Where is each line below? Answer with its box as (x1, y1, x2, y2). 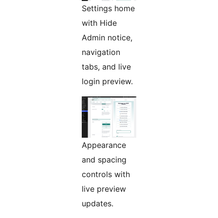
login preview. (82, 76, 133, 87)
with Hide (82, 18, 117, 28)
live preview (82, 184, 126, 194)
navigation (82, 47, 120, 57)
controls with (82, 169, 130, 180)
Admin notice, (82, 33, 132, 43)
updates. (82, 199, 113, 209)
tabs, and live (82, 62, 131, 72)
